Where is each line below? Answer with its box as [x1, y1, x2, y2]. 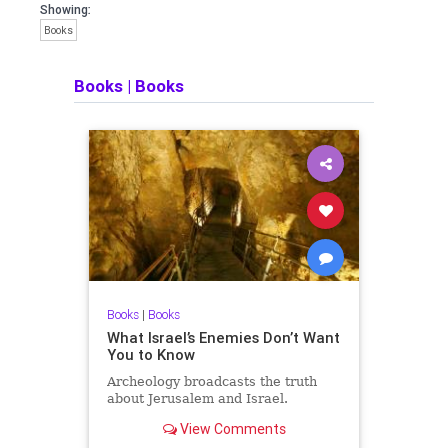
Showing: [40, 2, 91, 17]
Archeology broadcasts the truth [106, 373, 317, 389]
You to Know [106, 344, 195, 364]
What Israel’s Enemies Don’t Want [106, 327, 340, 347]
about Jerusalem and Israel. [106, 390, 288, 406]
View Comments [176, 419, 286, 438]
